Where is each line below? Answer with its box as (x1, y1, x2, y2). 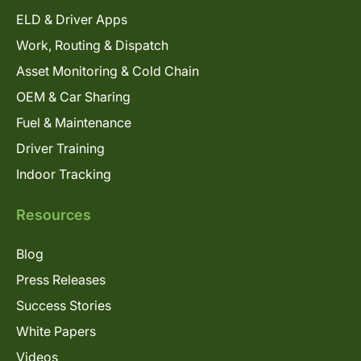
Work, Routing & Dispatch (16, 37, 168, 54)
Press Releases (16, 272, 106, 288)
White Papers (16, 323, 96, 340)
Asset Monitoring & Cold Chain (16, 63, 199, 80)
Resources (16, 206, 91, 224)
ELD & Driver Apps (16, 11, 127, 28)
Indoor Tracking (16, 166, 111, 183)
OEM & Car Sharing (16, 89, 131, 106)
